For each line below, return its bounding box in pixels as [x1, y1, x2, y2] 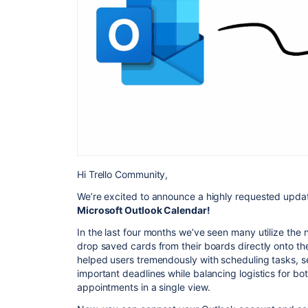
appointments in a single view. [77, 280, 210, 293]
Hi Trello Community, [77, 168, 168, 180]
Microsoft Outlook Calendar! [77, 203, 210, 216]
